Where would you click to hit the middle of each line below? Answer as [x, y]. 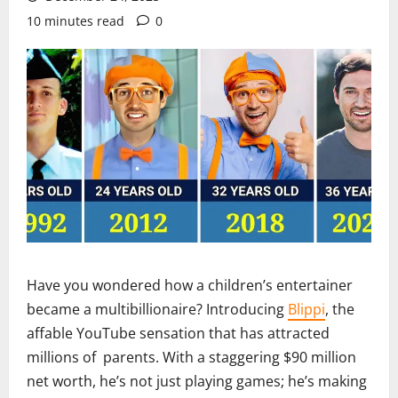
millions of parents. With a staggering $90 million [195, 358]
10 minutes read [76, 21]
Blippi [306, 310]
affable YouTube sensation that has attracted [178, 334]
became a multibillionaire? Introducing [157, 310]
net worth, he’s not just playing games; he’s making [197, 382]
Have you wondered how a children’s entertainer [190, 286]
